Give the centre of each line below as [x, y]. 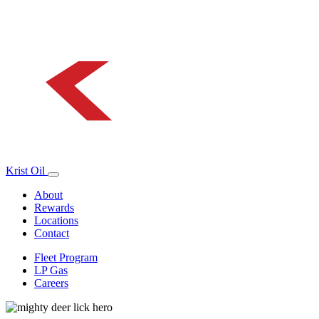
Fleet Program [66, 257]
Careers [51, 283]
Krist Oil [25, 170]
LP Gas [51, 270]
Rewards [54, 207]
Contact [52, 233]
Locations [56, 220]
